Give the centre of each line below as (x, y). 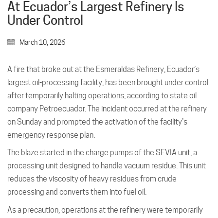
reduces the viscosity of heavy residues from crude (92, 179)
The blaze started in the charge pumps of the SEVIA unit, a (102, 153)
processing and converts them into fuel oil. (77, 192)
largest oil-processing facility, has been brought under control (108, 82)
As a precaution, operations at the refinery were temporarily (105, 210)
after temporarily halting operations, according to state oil (102, 95)
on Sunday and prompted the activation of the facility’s (97, 122)
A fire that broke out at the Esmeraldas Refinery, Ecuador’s (103, 69)
